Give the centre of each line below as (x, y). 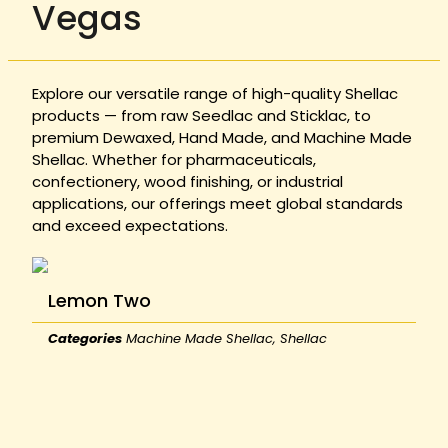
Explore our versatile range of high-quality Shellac (214, 94)
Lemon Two (99, 301)
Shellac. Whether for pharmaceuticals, (173, 160)
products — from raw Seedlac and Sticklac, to (201, 116)
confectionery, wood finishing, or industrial (187, 182)
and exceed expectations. (129, 226)
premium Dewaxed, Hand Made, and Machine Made (221, 138)
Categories (85, 339)
